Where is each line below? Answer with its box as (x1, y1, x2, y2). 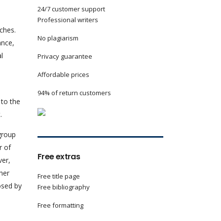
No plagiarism (37, 34, 78, 42)
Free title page (37, 172, 80, 181)
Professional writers (37, 15, 98, 24)
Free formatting (37, 201, 83, 210)
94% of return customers (37, 88, 111, 97)
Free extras (37, 151, 80, 162)
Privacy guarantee (37, 52, 92, 61)
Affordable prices (37, 70, 89, 79)
